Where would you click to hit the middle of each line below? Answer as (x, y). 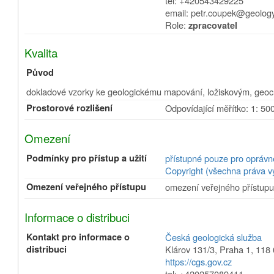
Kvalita (41, 53)
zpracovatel (213, 25)
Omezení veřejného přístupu (87, 187)
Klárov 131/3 (190, 249)
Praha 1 (235, 249)
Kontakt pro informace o (78, 237)
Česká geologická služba (214, 237)
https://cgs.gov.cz (199, 261)
